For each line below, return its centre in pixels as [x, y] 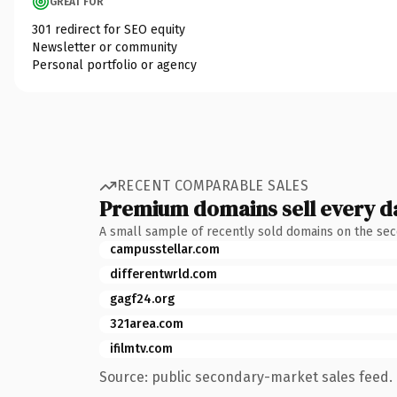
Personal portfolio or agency [114, 65]
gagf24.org [142, 299]
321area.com [147, 323]
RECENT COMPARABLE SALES [213, 186]
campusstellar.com [165, 249]
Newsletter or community [105, 47]
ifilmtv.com [141, 348]
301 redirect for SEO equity [109, 29]
